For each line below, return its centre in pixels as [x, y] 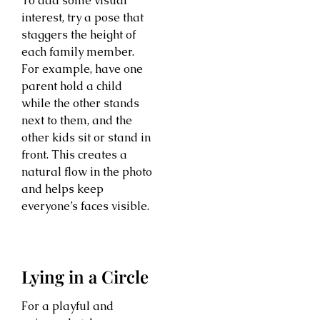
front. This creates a [74, 155]
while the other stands [80, 104]
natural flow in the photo [87, 172]
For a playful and [67, 306]
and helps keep [62, 189]
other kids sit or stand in [86, 138]
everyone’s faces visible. [85, 206]
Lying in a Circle [85, 277]
